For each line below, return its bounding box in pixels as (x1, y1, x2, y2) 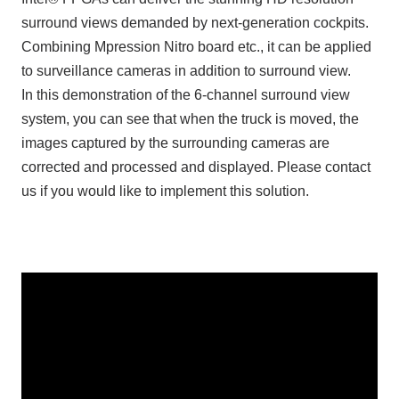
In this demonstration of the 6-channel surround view (20, 86, 350, 102)
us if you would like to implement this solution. (20, 183, 309, 199)
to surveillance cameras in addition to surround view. (20, 62, 351, 78)
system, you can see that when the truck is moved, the (20, 110, 359, 126)
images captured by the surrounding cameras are (20, 134, 330, 151)
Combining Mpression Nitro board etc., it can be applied (20, 38, 371, 54)
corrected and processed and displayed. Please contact (20, 159, 370, 175)
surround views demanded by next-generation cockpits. (20, 14, 369, 30)
